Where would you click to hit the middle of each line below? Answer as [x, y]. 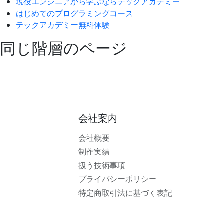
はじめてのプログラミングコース [74, 13]
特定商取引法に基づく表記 [125, 193]
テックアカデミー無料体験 [63, 25]
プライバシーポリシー [117, 179]
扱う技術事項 [102, 165]
